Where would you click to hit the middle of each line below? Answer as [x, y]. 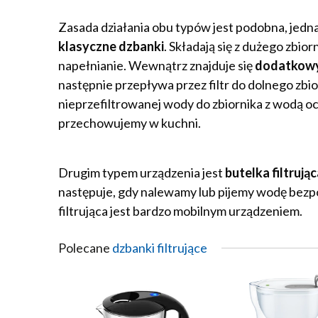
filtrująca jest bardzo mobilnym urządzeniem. [180, 211]
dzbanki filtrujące [160, 248]
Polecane [85, 248]
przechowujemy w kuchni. [130, 123]
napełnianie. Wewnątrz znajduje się [157, 65]
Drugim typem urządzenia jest [142, 172]
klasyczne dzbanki [111, 46]
